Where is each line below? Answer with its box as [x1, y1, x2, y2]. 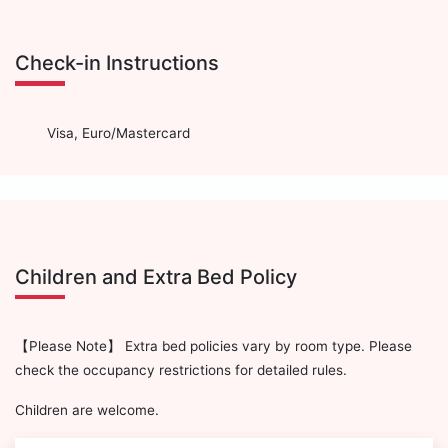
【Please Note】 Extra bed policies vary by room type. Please [15, 338, 412, 355]
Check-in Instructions [15, 51, 219, 76]
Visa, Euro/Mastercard [47, 124, 190, 141]
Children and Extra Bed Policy [15, 264, 297, 289]
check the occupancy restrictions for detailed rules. [15, 362, 347, 379]
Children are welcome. [15, 402, 159, 419]
